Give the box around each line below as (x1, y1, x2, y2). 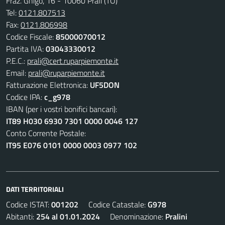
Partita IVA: (6, 43, 46, 55)
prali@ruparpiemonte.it (28, 67, 105, 79)
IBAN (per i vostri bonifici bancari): (6, 103, 117, 115)
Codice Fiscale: (6, 31, 56, 43)
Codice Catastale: (78, 198, 148, 210)
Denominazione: (100, 210, 165, 222)
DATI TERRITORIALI (6, 184, 64, 194)
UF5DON (90, 79, 120, 91)
